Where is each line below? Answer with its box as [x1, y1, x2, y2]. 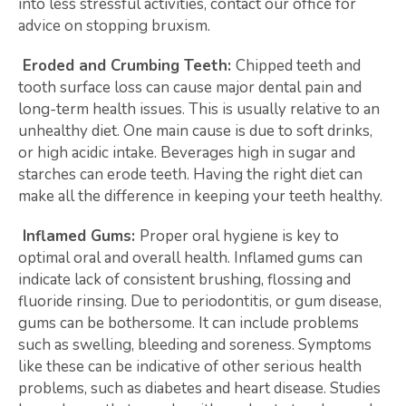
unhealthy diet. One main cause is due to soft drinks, [18, 121, 372, 141]
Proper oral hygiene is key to [140, 226, 339, 246]
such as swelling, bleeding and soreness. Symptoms [18, 334, 372, 355]
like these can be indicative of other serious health [18, 356, 362, 377]
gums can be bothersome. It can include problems [18, 313, 359, 333]
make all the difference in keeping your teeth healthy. [18, 186, 382, 207]
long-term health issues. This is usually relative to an [18, 99, 380, 120]
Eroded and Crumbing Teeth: [18, 55, 236, 76]
